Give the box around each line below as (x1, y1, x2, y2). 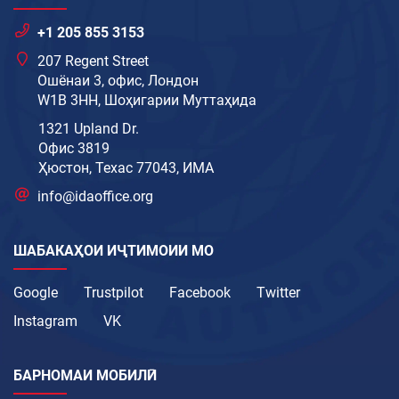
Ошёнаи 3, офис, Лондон (37, 72, 199, 90)
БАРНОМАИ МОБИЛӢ (13, 367, 157, 385)
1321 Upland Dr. (38, 120, 139, 138)
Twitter (256, 284, 300, 302)
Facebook (169, 284, 231, 302)
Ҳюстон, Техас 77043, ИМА (38, 159, 214, 177)
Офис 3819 (38, 140, 110, 158)
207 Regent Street (37, 53, 150, 70)
